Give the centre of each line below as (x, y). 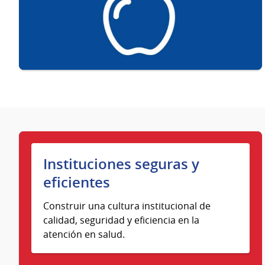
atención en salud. (84, 235)
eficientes (76, 182)
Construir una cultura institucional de (127, 206)
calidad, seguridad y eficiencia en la (121, 220)
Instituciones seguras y (121, 164)
